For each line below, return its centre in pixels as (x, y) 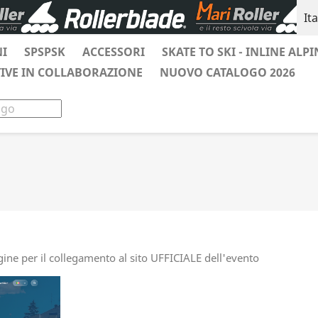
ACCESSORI (114, 52)
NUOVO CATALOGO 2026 (228, 72)
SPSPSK (45, 52)
